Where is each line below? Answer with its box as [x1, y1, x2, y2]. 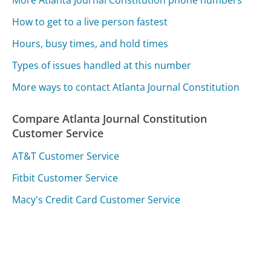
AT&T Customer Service [12, 149, 120, 163]
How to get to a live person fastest [12, 15, 168, 28]
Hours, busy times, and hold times [12, 36, 169, 50]
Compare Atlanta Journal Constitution [12, 111, 207, 126]
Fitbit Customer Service [12, 171, 119, 185]
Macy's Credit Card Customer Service [12, 193, 181, 207]
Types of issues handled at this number [12, 58, 192, 72]
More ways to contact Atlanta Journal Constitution [12, 80, 240, 94]
